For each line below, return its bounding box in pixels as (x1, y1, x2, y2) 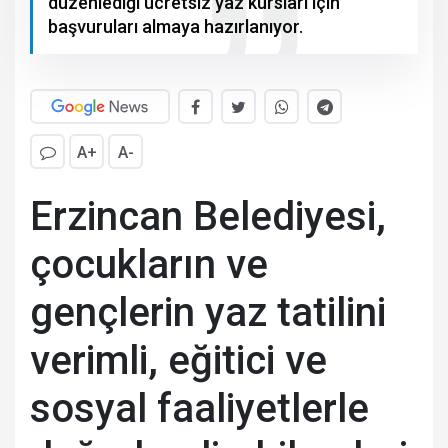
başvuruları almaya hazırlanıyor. (48, 15, 303, 37)
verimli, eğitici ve (30, 336, 327, 384)
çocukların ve (30, 240, 268, 288)
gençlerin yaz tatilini (30, 288, 386, 336)
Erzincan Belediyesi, (30, 192, 386, 240)
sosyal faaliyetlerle (30, 384, 369, 432)
